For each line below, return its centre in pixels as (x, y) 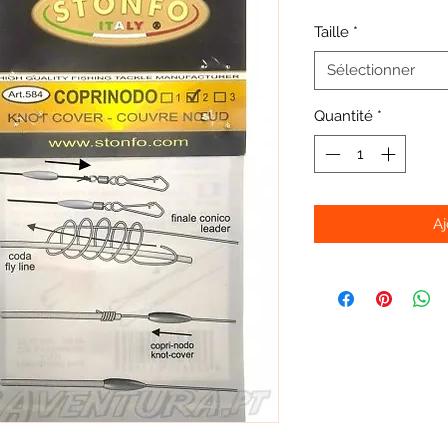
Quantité (343, 115)
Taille (331, 31)
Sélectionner (371, 69)
